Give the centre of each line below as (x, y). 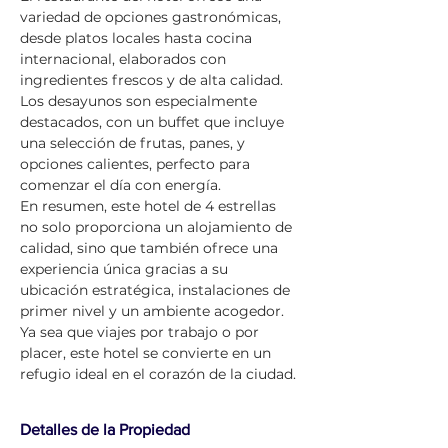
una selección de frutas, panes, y (134, 143)
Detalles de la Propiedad (105, 429)
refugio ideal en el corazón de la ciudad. (158, 374)
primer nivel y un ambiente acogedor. (154, 311)
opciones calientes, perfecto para (137, 164)
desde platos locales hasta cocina (138, 38)
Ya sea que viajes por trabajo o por (141, 332)
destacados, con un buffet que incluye (154, 122)
